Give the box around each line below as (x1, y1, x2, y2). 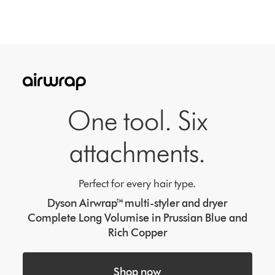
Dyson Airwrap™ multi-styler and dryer (47, 196, 228, 211)
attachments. (69, 136, 206, 169)
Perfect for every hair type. (79, 177, 196, 191)
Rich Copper (107, 226, 167, 240)
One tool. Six (67, 104, 207, 137)
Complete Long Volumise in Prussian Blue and (27, 211, 247, 225)
